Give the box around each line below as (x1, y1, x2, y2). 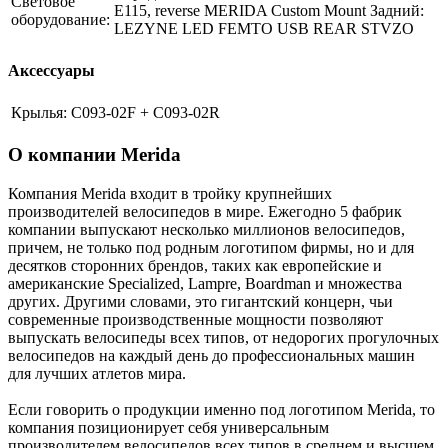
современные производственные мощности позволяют (8, 310, 383, 328)
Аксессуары (8, 61, 95, 79)
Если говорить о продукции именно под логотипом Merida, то (8, 400, 435, 418)
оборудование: (11, 10, 110, 28)
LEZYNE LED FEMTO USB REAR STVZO (114, 19, 414, 37)
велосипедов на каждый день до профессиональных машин (8, 346, 415, 364)
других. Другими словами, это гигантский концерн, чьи (8, 292, 393, 310)
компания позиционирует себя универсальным (8, 418, 329, 436)
